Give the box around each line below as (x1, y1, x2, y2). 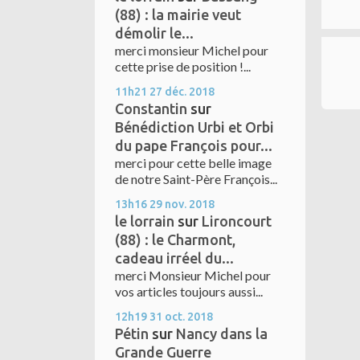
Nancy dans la (176, 325, 268, 342)
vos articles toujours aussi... (115, 284, 263, 300)
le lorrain (115, 213, 174, 230)
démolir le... (115, 25, 194, 42)
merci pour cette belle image (115, 155, 272, 171)
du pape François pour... (115, 137, 272, 154)
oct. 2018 (165, 310, 213, 324)
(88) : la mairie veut (115, 6, 241, 23)
